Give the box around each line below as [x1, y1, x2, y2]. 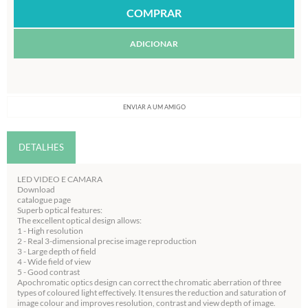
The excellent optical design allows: [17, 215, 142, 225]
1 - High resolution [17, 225, 83, 236]
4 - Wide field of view [17, 256, 91, 267]
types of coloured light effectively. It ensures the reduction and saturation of [17, 287, 286, 298]
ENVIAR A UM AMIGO [122, 103, 186, 111]
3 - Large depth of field [17, 246, 96, 256]
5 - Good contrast [17, 267, 80, 277]
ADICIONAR [130, 38, 178, 49]
